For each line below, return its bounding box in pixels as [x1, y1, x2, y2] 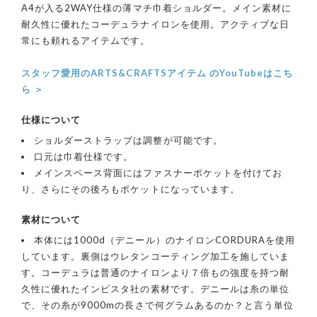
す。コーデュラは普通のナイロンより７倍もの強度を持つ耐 [21, 266, 290, 278]
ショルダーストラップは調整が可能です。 [34, 134, 223, 146]
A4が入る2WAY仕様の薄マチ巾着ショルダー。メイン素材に [21, 1, 292, 13]
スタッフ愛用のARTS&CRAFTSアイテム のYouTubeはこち [21, 67, 294, 79]
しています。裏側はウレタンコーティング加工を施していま [21, 250, 290, 262]
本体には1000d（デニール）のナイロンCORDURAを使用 [34, 234, 296, 246]
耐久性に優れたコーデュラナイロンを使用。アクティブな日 [21, 18, 290, 30]
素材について [21, 213, 81, 225]
